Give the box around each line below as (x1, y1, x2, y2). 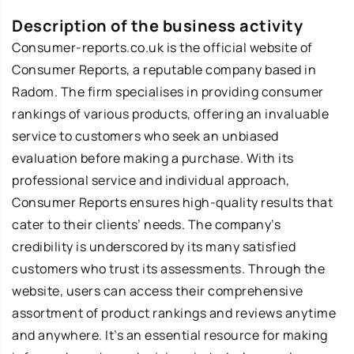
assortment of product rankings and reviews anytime (12, 304, 336, 322)
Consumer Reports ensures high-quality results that (12, 194, 333, 211)
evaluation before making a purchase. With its (12, 149, 294, 167)
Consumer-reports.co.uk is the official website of (12, 39, 313, 56)
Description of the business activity (12, 15, 303, 36)
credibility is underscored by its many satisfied (12, 238, 296, 255)
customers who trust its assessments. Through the (12, 260, 325, 277)
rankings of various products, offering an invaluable (12, 105, 329, 122)
